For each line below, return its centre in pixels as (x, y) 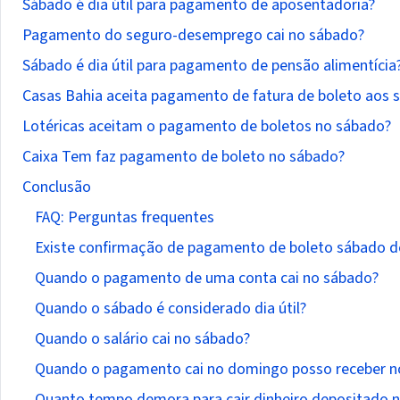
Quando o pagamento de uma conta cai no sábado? (207, 278)
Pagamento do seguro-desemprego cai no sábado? (193, 35)
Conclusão (57, 187)
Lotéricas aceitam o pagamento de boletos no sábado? (207, 126)
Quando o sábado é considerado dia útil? (171, 308)
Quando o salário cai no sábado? (142, 339)
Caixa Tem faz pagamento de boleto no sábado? (183, 157)
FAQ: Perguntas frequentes (125, 217)
